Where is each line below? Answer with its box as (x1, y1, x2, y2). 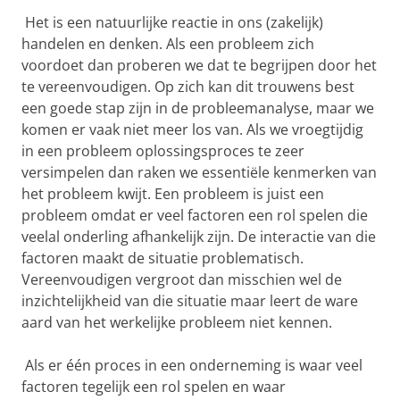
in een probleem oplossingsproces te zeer (21, 140, 304, 161)
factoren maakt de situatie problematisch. (21, 247, 304, 268)
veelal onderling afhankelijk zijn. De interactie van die (21, 226, 376, 246)
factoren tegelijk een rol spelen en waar (21, 376, 286, 396)
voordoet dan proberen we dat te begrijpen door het (21, 54, 377, 75)
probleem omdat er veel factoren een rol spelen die (21, 204, 368, 225)
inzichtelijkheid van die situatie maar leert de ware (21, 290, 358, 311)
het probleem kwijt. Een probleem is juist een (21, 183, 324, 204)
